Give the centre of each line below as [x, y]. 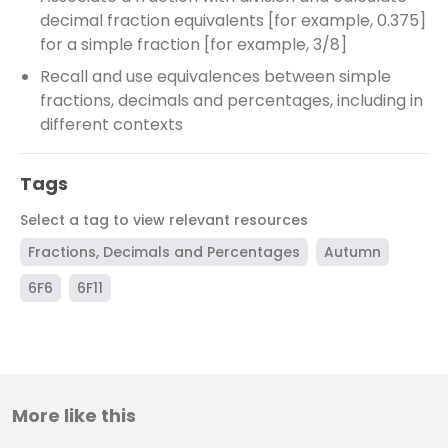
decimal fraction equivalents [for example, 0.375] [233, 20]
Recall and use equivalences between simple [215, 76]
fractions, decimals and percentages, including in [231, 100]
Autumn [352, 252]
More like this [74, 415]
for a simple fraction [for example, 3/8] [193, 44]
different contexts [111, 124]
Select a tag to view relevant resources [164, 220]
